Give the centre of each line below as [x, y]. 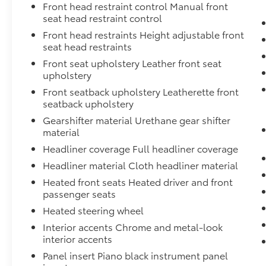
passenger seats [80, 194]
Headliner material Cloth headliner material [141, 165]
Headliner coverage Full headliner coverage [141, 148]
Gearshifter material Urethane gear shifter [137, 120]
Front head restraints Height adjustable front [144, 34]
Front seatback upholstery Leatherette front [141, 91]
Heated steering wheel [94, 210]
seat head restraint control [103, 18]
